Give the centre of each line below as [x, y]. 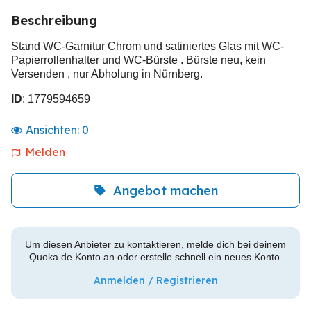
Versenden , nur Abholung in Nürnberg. [107, 74]
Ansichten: [54, 130]
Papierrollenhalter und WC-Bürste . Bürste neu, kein [138, 60]
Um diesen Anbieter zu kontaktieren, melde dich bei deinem [155, 244]
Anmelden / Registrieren [155, 280]
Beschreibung [54, 20]
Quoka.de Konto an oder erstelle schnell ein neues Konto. [155, 257]
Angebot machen [165, 190]
